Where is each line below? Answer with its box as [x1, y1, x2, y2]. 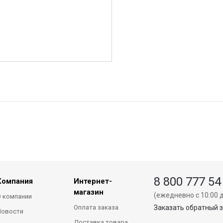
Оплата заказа [74, 204, 119, 211]
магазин [74, 188, 104, 197]
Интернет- [74, 177, 112, 186]
